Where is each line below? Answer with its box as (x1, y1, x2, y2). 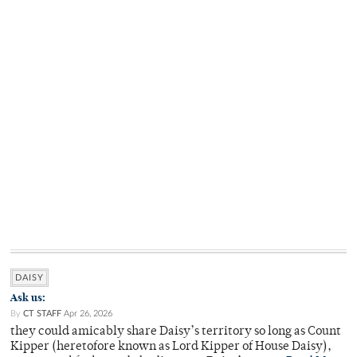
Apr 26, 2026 (64, 309, 112, 319)
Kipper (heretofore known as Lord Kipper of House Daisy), (10, 341, 331, 354)
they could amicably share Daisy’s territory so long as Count (10, 326, 341, 339)
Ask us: (10, 291, 45, 305)
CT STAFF (23, 309, 61, 319)
